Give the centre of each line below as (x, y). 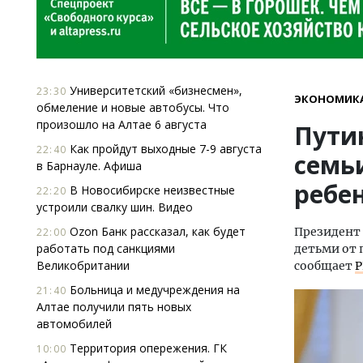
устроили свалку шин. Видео (115, 207)
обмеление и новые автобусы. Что (133, 107)
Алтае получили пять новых (114, 307)
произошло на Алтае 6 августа (122, 124)
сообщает (325, 266)
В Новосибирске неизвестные (151, 190)
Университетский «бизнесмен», (154, 90)
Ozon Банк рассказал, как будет (156, 231)
